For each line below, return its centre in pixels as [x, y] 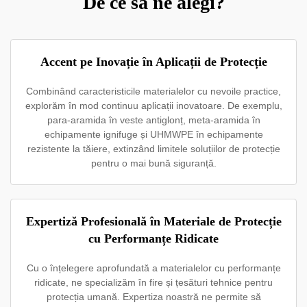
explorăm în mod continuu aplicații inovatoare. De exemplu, [153, 106]
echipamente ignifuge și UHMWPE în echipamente [153, 134]
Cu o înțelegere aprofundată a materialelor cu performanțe [153, 268]
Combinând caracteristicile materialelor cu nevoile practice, [153, 91]
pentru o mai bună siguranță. [153, 163]
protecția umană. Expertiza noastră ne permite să [153, 297]
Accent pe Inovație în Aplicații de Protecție [153, 62]
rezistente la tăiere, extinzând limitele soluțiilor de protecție [153, 149]
